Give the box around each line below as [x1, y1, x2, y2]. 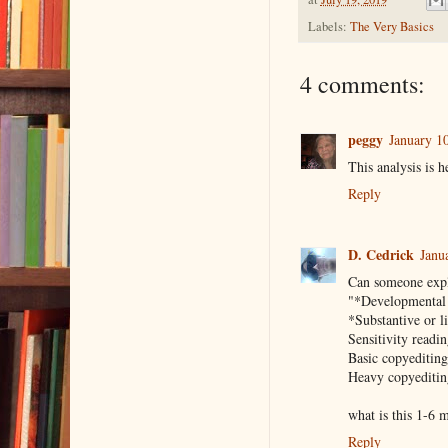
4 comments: [299, 68, 425, 101]
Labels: [307, 18, 350, 36]
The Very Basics [349, 18, 434, 36]
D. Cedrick [347, 243, 414, 265]
